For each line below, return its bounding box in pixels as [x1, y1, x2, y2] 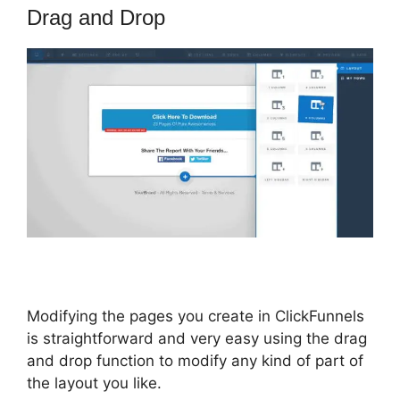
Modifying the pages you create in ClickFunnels [27, 306, 364, 325]
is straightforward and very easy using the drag [27, 329, 367, 347]
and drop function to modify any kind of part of [27, 351, 363, 370]
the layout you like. [27, 373, 162, 392]
